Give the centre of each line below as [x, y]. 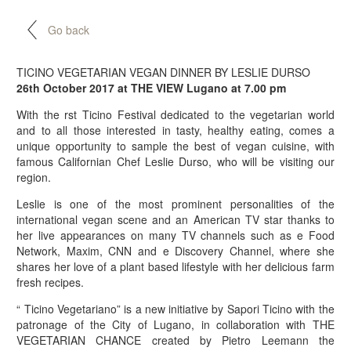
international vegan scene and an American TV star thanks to [175, 219]
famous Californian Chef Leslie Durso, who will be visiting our [175, 161]
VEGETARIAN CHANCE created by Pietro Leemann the [175, 340]
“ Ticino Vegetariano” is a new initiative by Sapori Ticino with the [175, 309]
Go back [69, 30]
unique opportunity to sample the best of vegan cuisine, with [175, 146]
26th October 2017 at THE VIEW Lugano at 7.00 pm [152, 88]
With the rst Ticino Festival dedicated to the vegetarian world [175, 114]
